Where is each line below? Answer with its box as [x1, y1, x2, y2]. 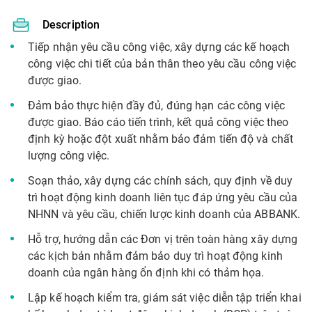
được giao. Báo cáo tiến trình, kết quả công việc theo [28, 116, 289, 129]
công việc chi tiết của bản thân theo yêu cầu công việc [28, 57, 297, 70]
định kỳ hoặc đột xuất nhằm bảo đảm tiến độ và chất [28, 132, 294, 146]
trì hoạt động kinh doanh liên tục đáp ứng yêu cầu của [28, 191, 298, 204]
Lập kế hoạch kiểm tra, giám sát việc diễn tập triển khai [28, 291, 302, 304]
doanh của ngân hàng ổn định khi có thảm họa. [28, 266, 265, 279]
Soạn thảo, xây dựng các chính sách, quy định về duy [28, 174, 293, 187]
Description [42, 18, 100, 31]
